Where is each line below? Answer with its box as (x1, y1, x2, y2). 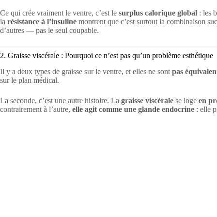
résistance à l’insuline (7, 17, 77, 26)
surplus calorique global (119, 9, 197, 17)
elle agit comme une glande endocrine (72, 105, 194, 114)
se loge (173, 96, 199, 105)
